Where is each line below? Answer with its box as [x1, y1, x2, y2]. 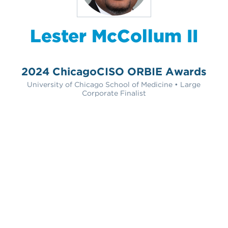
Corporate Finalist [81, 89, 146, 97]
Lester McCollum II [30, 24, 198, 46]
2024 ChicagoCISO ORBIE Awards [21, 65, 207, 78]
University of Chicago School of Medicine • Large [27, 80, 201, 89]
